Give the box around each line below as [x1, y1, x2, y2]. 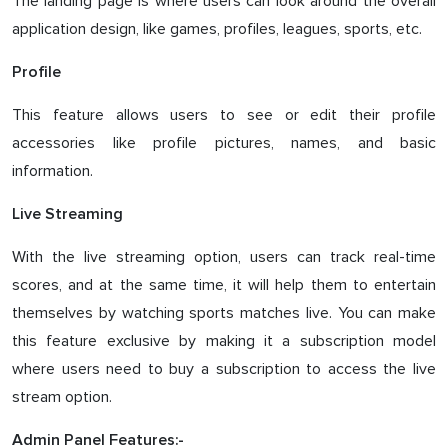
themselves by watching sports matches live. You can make [12, 302, 436, 323]
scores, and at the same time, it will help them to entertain [12, 274, 436, 295]
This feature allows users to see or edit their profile [12, 104, 436, 125]
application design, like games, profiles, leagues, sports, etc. [12, 18, 422, 39]
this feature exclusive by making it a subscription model [12, 330, 436, 351]
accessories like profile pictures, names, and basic [12, 132, 436, 153]
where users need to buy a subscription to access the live [12, 358, 436, 379]
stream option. [12, 386, 112, 407]
